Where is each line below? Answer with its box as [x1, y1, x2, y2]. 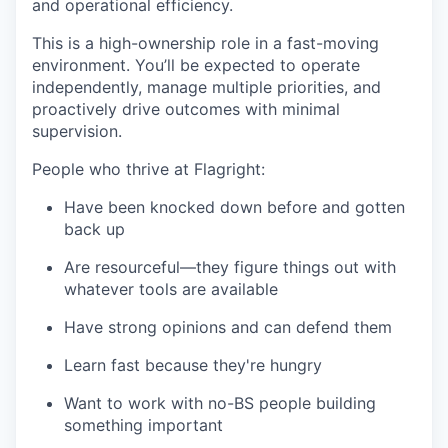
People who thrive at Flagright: [32, 158, 265, 179]
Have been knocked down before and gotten [64, 196, 405, 217]
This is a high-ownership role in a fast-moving [32, 32, 379, 53]
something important [64, 414, 223, 435]
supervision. [32, 120, 122, 141]
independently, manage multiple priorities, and [32, 76, 381, 97]
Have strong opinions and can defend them [64, 316, 392, 337]
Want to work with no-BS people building [64, 392, 376, 413]
